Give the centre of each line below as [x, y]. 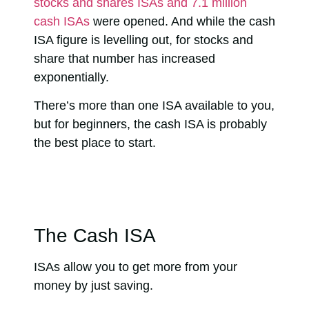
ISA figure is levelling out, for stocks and [143, 40]
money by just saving [92, 286]
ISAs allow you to [83, 267]
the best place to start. [95, 143]
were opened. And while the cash [182, 21]
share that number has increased [124, 59]
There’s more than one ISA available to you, [154, 106]
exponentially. [73, 77]
